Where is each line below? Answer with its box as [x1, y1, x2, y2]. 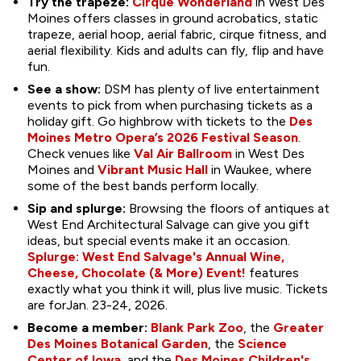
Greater [272, 319, 324, 335]
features [245, 264, 299, 280]
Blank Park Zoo [150, 319, 243, 335]
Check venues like [27, 145, 134, 161]
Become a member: [27, 319, 147, 335]
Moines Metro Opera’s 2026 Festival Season [27, 129, 298, 145]
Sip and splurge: [27, 200, 126, 216]
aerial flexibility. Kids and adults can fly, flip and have [27, 42, 324, 58]
